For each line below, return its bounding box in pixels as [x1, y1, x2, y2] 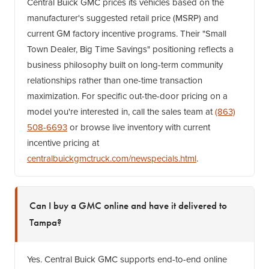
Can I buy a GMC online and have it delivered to [29, 199, 227, 213]
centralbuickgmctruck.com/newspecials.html [27, 152, 196, 165]
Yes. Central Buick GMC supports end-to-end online [27, 253, 227, 266]
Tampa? [29, 216, 61, 229]
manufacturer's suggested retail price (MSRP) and [27, 11, 219, 25]
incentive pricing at [27, 136, 99, 150]
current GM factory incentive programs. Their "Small [27, 27, 226, 40]
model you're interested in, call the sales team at [27, 105, 215, 118]
